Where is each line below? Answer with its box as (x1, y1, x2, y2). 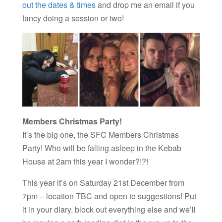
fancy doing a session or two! (22, 12, 126, 24)
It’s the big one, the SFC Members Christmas (22, 129, 179, 141)
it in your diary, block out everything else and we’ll (22, 204, 196, 216)
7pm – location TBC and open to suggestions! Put (22, 190, 196, 202)
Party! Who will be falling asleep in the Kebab (22, 142, 181, 154)
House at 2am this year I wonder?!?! (22, 156, 150, 167)
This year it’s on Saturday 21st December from (22, 177, 184, 189)
